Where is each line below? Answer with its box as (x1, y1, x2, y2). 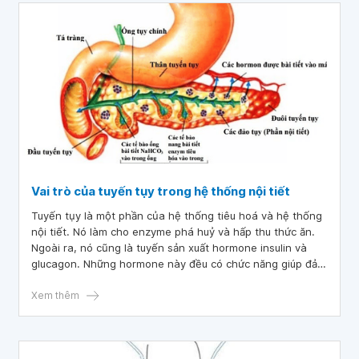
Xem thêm (31, 289, 79, 301)
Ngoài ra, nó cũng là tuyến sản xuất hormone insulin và (31, 241, 307, 254)
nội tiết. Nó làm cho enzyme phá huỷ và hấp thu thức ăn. (31, 225, 315, 238)
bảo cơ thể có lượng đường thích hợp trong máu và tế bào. (31, 273, 326, 286)
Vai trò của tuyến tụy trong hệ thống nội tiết (31, 184, 290, 199)
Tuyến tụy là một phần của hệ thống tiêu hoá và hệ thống (31, 209, 322, 222)
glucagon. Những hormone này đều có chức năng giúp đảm (31, 257, 326, 270)
